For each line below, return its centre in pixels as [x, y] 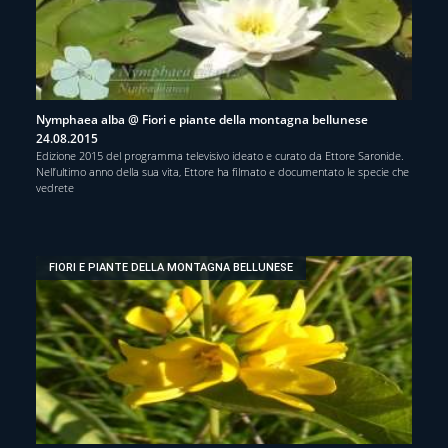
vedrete [55, 187]
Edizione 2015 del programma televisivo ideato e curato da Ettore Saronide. [220, 155]
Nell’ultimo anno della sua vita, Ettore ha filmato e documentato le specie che [222, 171]
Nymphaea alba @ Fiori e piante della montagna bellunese [202, 119]
